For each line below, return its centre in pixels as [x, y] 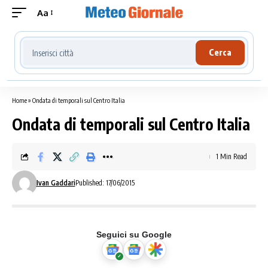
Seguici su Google [134, 234]
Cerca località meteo [68, 42]
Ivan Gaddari [56, 183]
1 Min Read [232, 156]
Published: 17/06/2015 [105, 183]
